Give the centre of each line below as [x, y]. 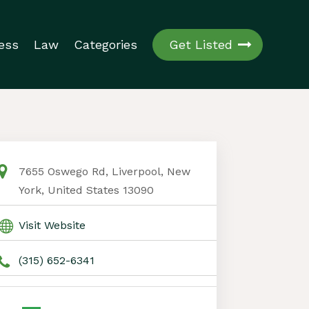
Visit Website [52, 225]
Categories [105, 44]
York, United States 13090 [86, 190]
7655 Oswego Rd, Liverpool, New [104, 171]
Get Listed [200, 44]
